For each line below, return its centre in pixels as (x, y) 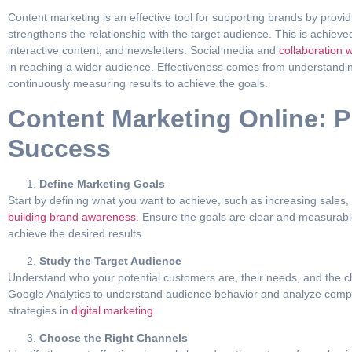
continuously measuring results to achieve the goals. (138, 84)
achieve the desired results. (76, 233)
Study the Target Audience (110, 260)
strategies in (38, 310)
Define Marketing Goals (102, 183)
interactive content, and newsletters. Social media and (142, 51)
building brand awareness (72, 216)
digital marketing (111, 310)
